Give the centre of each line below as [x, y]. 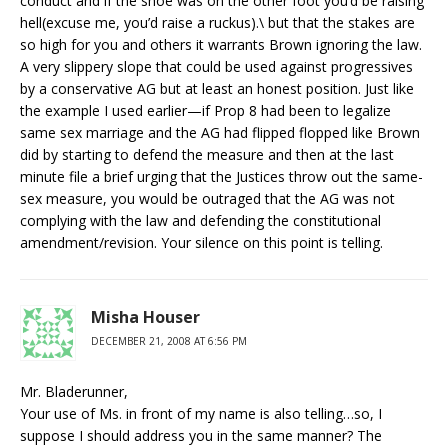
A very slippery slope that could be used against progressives [216, 66]
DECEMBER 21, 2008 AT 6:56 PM [169, 341]
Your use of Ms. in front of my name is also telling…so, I [201, 413]
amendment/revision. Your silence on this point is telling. [201, 242]
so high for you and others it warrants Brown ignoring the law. [221, 44]
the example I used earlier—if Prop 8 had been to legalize [205, 110]
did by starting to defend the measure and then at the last [207, 154]
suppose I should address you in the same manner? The [201, 435]
